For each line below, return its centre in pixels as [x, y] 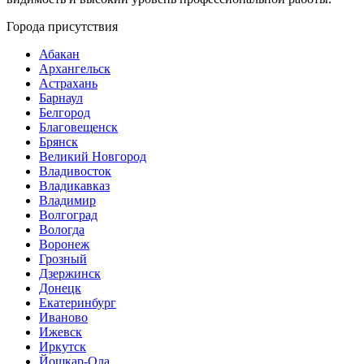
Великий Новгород [93, 156]
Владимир [67, 200]
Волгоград [68, 215]
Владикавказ [74, 186]
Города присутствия [62, 26]
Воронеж [64, 244]
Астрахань [68, 83]
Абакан [59, 54]
